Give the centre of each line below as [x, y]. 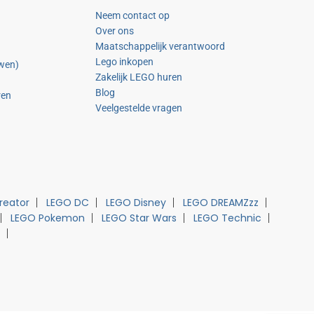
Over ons [114, 31]
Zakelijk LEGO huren [138, 77]
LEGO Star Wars [139, 218]
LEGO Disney [136, 203]
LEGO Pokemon [48, 218]
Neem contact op [132, 15]
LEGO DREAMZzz [220, 203]
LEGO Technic [227, 218]
